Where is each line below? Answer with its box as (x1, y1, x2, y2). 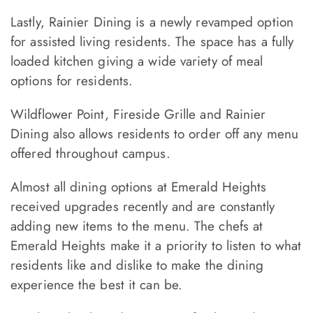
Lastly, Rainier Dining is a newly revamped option (10, 13, 293, 32)
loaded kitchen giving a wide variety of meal (10, 52, 263, 71)
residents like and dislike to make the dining (10, 256, 264, 275)
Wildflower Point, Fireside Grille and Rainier (10, 105, 266, 124)
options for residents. (10, 71, 142, 91)
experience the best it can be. (10, 275, 183, 295)
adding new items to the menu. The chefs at (10, 217, 263, 236)
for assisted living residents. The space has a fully (10, 32, 294, 52)
